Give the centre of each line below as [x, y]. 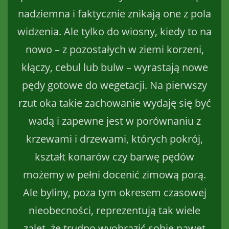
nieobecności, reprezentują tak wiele [114, 210]
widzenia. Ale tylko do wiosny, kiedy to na [114, 31]
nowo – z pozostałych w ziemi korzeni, [114, 49]
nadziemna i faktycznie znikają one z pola [114, 13]
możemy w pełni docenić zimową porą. [114, 174]
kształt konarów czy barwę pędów [114, 156]
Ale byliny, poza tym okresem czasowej [114, 192]
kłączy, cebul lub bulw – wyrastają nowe [114, 67]
